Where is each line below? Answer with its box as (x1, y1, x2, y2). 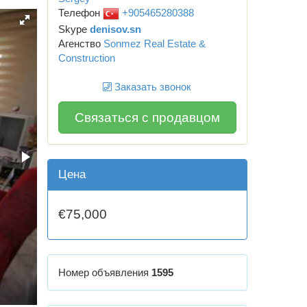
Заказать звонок (112, 81, 192, 93)
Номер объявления (58, 266, 151, 278)
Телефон (58, 7, 103, 19)
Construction (58, 52, 115, 64)
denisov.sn (89, 23, 141, 36)
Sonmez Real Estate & (103, 38, 206, 50)
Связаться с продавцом (74, 110, 220, 125)
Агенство (58, 38, 103, 50)
